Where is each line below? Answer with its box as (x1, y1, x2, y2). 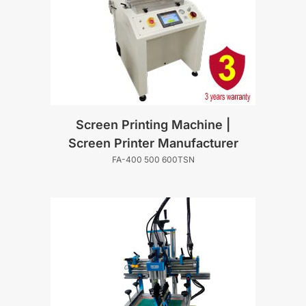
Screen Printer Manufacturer (68, 135, 238, 150)
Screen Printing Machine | (76, 117, 230, 132)
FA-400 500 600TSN (111, 154, 195, 165)
